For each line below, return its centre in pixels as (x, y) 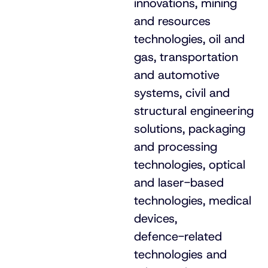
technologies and (180, 254)
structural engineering (194, 111)
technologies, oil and (189, 39)
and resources (172, 21)
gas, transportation (186, 57)
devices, (156, 218)
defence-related (178, 236)
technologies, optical (190, 165)
